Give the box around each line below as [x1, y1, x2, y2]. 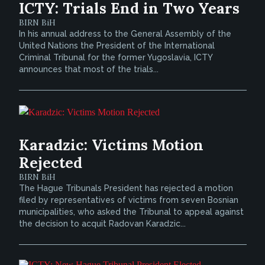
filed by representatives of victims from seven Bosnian [18, 195, 238, 205]
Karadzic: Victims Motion [18, 135, 203, 154]
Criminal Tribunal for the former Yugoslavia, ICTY [18, 53, 212, 62]
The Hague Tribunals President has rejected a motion [18, 183, 233, 193]
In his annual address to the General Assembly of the [18, 29, 231, 38]
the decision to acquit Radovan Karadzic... [18, 219, 186, 228]
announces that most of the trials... [18, 64, 159, 74]
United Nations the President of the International [18, 41, 215, 50]
